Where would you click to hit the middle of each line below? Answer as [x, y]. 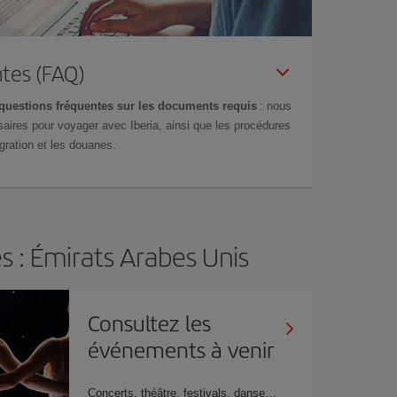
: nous [274, 105]
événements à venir [181, 349]
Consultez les [150, 322]
